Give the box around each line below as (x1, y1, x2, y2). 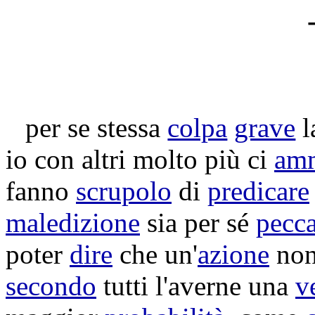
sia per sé (140, 207, 256, 238)
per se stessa (25, 112, 168, 143)
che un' (112, 239, 198, 269)
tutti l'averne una (96, 271, 295, 301)
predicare (207, 176, 309, 206)
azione (198, 239, 269, 269)
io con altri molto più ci (6, 144, 274, 174)
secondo (6, 271, 96, 301)
